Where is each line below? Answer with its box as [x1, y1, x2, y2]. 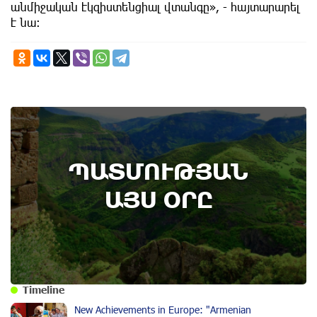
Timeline [23, 284, 64, 296]
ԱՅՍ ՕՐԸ [104, 185, 213, 214]
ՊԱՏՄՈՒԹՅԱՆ [69, 157, 248, 185]
